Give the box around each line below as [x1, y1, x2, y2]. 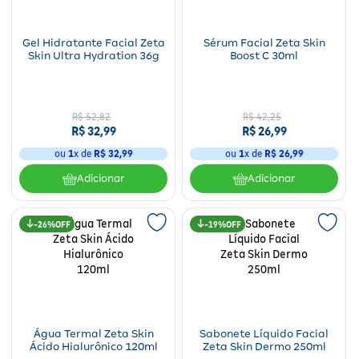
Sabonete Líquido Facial [200, 328, 329, 340]
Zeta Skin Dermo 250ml [202, 341, 326, 353]
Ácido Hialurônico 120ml [29, 341, 158, 353]
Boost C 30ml [230, 50, 298, 62]
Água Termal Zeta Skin [33, 328, 154, 340]
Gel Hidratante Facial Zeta [22, 37, 165, 49]
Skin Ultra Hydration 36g [27, 50, 159, 62]
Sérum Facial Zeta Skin [203, 37, 325, 49]
